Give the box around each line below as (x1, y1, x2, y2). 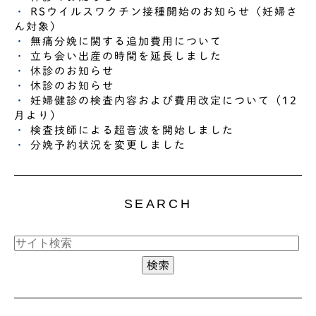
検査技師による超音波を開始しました (30, 124, 235, 135)
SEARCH (123, 197, 193, 212)
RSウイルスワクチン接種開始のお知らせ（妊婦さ (30, 6, 299, 17)
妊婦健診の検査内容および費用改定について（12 (30, 95, 298, 106)
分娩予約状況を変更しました (30, 139, 187, 150)
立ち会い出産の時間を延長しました (30, 50, 223, 61)
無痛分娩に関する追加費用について (30, 35, 223, 47)
